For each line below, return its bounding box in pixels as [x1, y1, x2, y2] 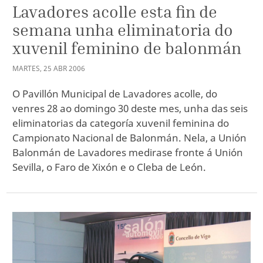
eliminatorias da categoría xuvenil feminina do [12, 116, 229, 130]
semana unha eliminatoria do [12, 20, 233, 40]
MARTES [12, 63, 40, 73]
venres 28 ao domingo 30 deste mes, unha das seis [12, 101, 248, 115]
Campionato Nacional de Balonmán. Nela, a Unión [12, 130, 247, 144]
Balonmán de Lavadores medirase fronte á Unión [12, 145, 243, 159]
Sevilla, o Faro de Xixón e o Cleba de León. [12, 160, 206, 174]
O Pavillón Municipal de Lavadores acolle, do [12, 86, 217, 100]
